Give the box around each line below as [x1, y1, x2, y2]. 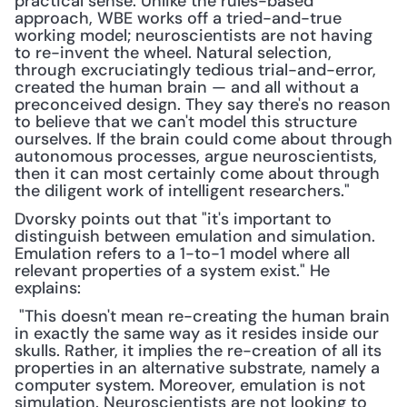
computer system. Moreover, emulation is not [15, 374, 365, 396]
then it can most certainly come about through [15, 163, 380, 184]
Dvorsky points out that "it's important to [15, 208, 332, 230]
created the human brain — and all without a [15, 76, 359, 98]
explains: [15, 277, 81, 299]
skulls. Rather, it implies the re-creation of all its [15, 340, 382, 362]
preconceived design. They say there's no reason [15, 94, 391, 115]
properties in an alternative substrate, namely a [15, 357, 380, 379]
